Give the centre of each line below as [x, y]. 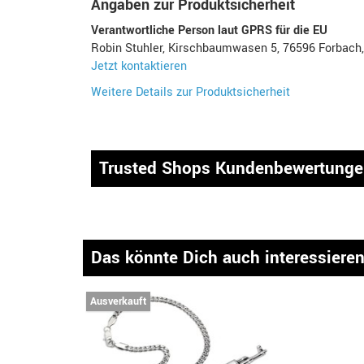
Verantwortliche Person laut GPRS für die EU [209, 30]
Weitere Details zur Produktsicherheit [191, 92]
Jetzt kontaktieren [139, 66]
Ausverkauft [118, 301]
